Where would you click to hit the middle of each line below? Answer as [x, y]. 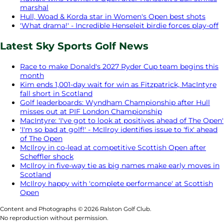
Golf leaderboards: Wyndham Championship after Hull [115, 102]
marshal [34, 7]
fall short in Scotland [56, 93]
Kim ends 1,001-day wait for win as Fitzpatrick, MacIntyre [118, 84]
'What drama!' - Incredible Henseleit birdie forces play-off [119, 25]
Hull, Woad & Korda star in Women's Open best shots [113, 16]
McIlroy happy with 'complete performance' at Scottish [116, 183]
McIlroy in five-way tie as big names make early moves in [120, 165]
